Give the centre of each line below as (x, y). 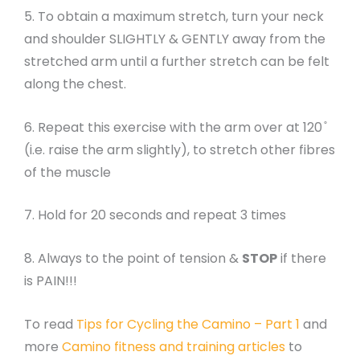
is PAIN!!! (51, 281)
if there (302, 259)
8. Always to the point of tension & (133, 259)
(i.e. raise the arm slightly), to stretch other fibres (180, 149)
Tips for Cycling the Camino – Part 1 (188, 324)
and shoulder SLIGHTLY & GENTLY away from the (175, 39)
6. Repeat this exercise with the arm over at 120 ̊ (175, 127)
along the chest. (75, 84)
